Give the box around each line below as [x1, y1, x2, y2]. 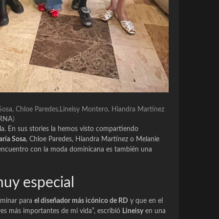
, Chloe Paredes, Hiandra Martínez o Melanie [26, 136, 159, 143]
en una [143, 208, 166, 215]
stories [29, 126, 49, 133]
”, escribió [92, 208, 122, 215]
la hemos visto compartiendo [49, 126, 138, 133]
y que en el [128, 197, 163, 205]
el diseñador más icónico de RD [34, 197, 128, 205]
